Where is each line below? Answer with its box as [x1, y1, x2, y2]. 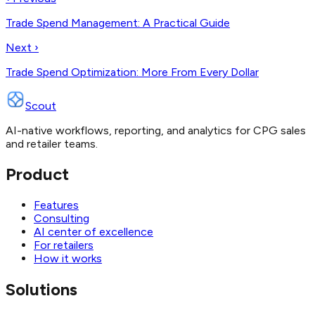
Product [6, 164, 69, 185]
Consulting [34, 212, 89, 226]
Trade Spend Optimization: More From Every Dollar [6, 65, 259, 79]
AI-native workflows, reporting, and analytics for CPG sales [6, 123, 306, 137]
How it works [34, 252, 102, 266]
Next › [6, 40, 39, 54]
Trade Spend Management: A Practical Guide [6, 15, 230, 30]
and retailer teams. [6, 136, 98, 150]
